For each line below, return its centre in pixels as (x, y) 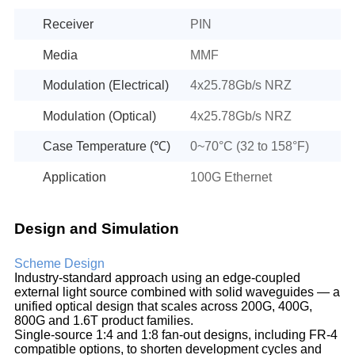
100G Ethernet (231, 177)
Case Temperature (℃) (106, 147)
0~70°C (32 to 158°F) (249, 147)
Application (74, 177)
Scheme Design (59, 263)
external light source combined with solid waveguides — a (177, 292)
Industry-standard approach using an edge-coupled (157, 277)
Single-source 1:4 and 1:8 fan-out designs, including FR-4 (176, 334)
